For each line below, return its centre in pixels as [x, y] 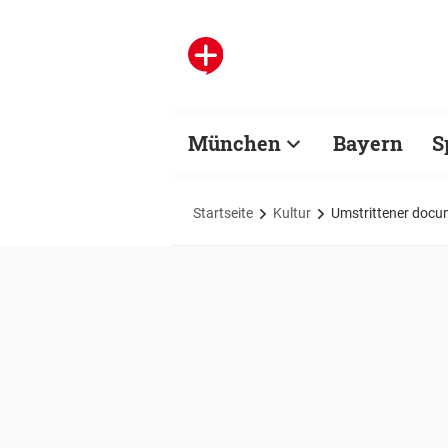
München [234, 143]
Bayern [368, 143]
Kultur [292, 212]
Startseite [223, 212]
